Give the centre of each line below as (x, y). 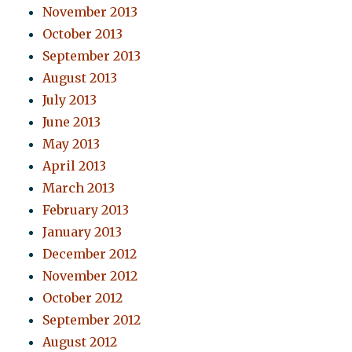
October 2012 (83, 298)
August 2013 (80, 78)
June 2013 (72, 122)
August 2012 (80, 342)
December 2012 (90, 254)
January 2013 (82, 232)
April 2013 (75, 166)
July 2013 (70, 100)
